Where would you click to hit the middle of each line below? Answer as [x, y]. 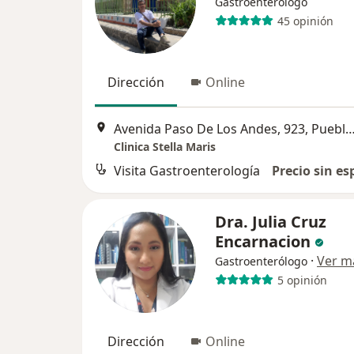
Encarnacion [263, 242]
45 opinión [305, 21]
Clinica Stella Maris [165, 147]
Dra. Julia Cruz [271, 222]
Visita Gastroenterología [187, 171]
